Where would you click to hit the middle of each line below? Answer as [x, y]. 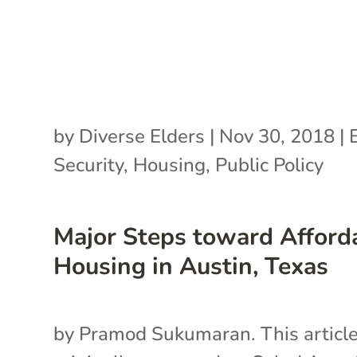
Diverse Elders [142, 136]
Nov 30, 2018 [277, 136]
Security [89, 165]
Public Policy [270, 165]
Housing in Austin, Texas [191, 266]
